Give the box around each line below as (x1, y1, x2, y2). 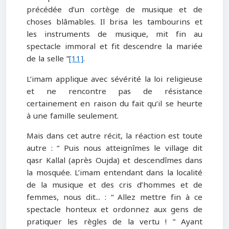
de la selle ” (27, 52, 69, 66)
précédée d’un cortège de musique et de (27, 3, 202, 17)
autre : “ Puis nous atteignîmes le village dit (27, 141, 202, 155)
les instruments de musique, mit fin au (27, 27, 202, 42)
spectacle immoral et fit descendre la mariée (27, 39, 202, 54)
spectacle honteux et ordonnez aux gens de (27, 202, 202, 217)
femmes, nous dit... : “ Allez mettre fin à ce (27, 190, 202, 204)
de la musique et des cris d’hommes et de (27, 177, 202, 192)
